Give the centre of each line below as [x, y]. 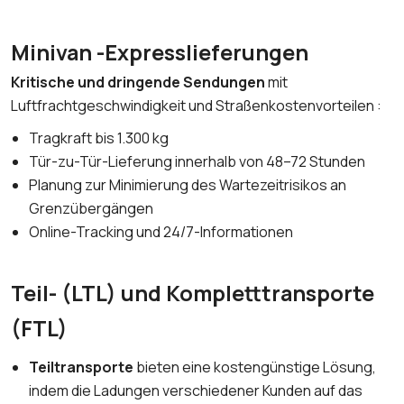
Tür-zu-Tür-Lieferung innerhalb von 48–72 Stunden [197, 161]
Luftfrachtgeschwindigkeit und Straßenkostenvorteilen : [196, 106]
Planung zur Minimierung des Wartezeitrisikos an [188, 185]
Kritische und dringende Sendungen [138, 82]
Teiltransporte [83, 367]
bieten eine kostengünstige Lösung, [256, 367]
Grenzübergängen [91, 208]
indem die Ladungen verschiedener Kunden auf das [196, 390]
